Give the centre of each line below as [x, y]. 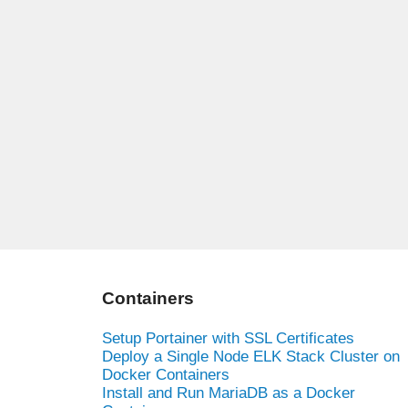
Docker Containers [166, 374]
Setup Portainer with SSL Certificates [228, 338]
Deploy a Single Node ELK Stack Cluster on [251, 356]
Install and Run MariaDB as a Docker [229, 393]
